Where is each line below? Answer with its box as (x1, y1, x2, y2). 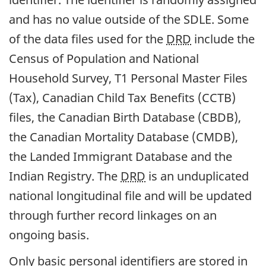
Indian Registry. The (9, 167, 121, 184)
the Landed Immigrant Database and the (9, 148, 232, 164)
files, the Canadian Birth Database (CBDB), (9, 109, 241, 125)
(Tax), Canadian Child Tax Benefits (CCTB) (9, 89, 236, 106)
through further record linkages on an (9, 207, 217, 223)
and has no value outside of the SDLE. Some (9, 11, 249, 27)
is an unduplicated (145, 167, 249, 184)
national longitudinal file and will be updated (9, 187, 252, 204)
